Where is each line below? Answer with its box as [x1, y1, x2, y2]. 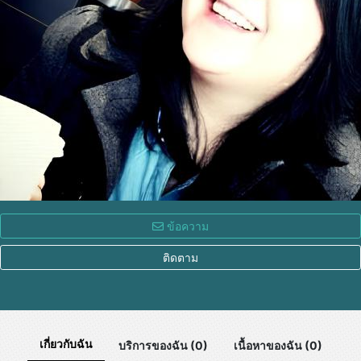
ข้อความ [164, 219, 209, 233]
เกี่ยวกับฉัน [39, 337, 93, 351]
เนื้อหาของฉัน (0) [233, 338, 322, 352]
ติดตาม [163, 251, 198, 264]
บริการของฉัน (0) [118, 338, 208, 352]
